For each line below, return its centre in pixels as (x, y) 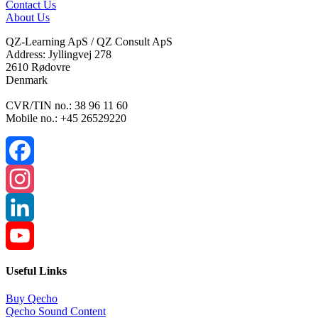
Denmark (27, 79)
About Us (28, 17)
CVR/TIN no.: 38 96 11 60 (67, 105)
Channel (24, 292)
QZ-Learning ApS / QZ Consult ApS (89, 41)
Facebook (28, 178)
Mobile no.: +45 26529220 (66, 118)
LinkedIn (26, 235)
